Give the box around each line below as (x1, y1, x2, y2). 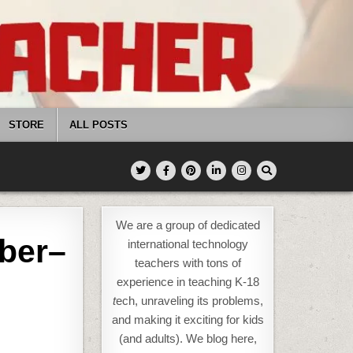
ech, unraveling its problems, (115, 294, 263, 308)
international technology (127, 237, 248, 251)
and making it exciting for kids (111, 313, 264, 327)
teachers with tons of (134, 256, 241, 270)
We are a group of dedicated (115, 218, 260, 232)
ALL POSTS (69, 119, 128, 132)
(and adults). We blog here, (118, 332, 257, 346)
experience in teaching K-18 (116, 275, 259, 289)
